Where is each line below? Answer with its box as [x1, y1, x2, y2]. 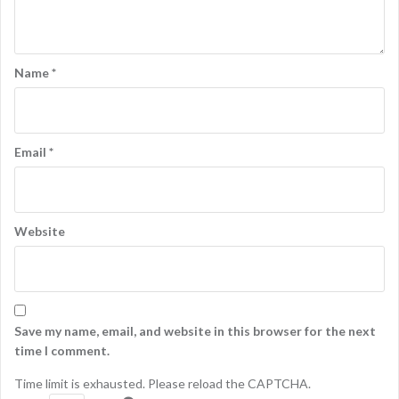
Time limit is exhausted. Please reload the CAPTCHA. [14, 376, 311, 392]
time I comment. [14, 343, 110, 359]
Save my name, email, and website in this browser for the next [14, 323, 376, 339]
